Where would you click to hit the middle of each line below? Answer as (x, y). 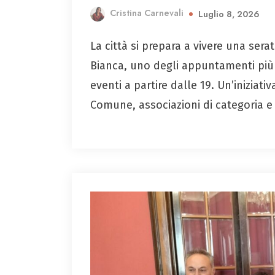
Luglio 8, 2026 (229, 14)
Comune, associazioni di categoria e (181, 105)
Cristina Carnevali (147, 13)
